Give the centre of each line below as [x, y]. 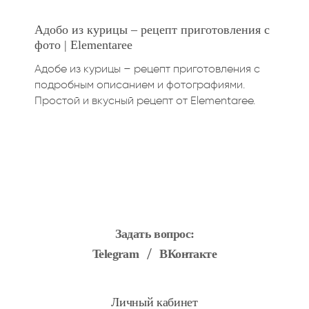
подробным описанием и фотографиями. [140, 84]
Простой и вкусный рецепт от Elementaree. [145, 100]
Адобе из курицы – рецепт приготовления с [147, 68]
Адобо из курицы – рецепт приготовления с [152, 29]
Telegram [116, 253]
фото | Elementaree [83, 44]
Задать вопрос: [154, 233]
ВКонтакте [188, 253]
